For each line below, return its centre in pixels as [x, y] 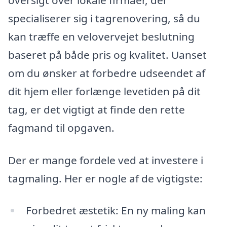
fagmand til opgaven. [61, 127]
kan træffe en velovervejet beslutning [101, 36]
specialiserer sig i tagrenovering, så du [104, 18]
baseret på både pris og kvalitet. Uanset [107, 54]
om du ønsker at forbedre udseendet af [107, 73]
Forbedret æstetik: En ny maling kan [116, 211]
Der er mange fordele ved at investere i [106, 160]
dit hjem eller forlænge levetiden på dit [104, 91]
